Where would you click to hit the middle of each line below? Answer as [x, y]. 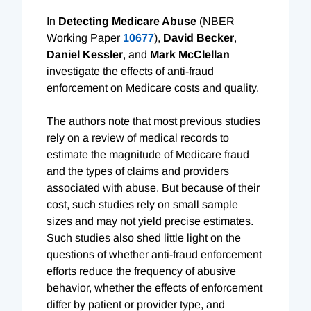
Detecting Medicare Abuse [127, 21]
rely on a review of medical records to [138, 137]
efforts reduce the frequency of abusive [141, 271]
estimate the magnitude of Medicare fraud [148, 154]
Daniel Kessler [85, 54]
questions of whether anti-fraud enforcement [154, 254]
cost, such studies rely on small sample [142, 204]
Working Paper [85, 37]
